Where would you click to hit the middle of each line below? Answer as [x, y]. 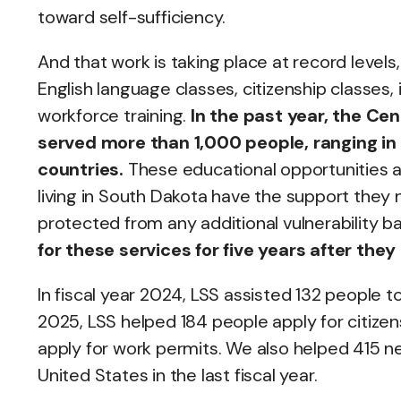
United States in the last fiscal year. [180, 375]
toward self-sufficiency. [132, 17]
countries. [83, 169]
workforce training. [115, 115]
